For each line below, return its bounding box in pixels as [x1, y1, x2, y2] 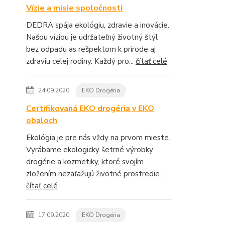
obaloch [26, 115, 57, 126]
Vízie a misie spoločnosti [26, 3, 123, 14]
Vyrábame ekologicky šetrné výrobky [26, 145, 153, 155]
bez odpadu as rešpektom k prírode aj [26, 44, 156, 54]
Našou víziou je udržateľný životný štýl [26, 32, 158, 42]
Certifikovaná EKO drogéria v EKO [26, 103, 154, 114]
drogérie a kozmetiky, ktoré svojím [26, 157, 144, 167]
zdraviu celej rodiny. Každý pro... [26, 56, 136, 66]
